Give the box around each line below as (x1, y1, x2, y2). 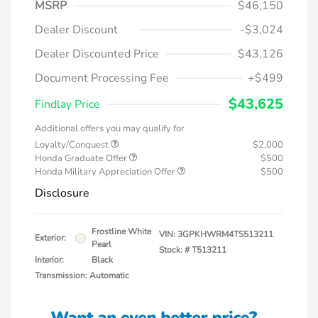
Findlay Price (35, 97, 100, 113)
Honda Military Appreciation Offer (35, 165, 177, 179)
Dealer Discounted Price (35, 46, 159, 62)
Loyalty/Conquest (35, 138, 111, 152)
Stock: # (159, 244, 190, 256)
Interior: (35, 254, 64, 266)
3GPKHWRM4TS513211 (177, 229, 273, 241)
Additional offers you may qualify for (35, 122, 185, 136)
